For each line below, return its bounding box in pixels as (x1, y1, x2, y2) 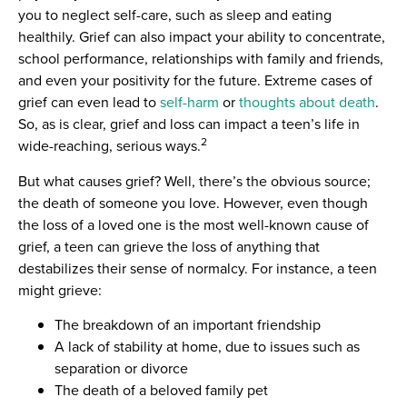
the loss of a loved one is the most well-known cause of (18, 213, 369, 235)
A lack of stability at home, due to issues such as (55, 335, 360, 357)
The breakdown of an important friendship (55, 313, 321, 335)
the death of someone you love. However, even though (18, 192, 368, 213)
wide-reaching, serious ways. (18, 135, 201, 157)
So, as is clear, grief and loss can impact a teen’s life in (18, 114, 360, 135)
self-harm (160, 92, 219, 114)
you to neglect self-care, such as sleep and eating (18, 5, 332, 26)
